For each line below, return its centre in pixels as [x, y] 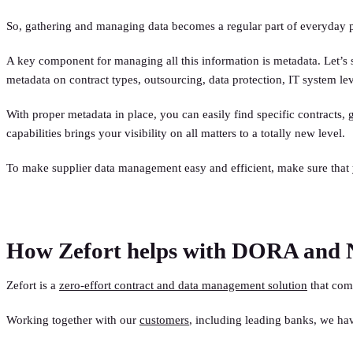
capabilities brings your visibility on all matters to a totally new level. [176, 133]
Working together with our [73, 320]
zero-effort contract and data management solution [183, 285]
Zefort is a [33, 285]
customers [164, 320]
